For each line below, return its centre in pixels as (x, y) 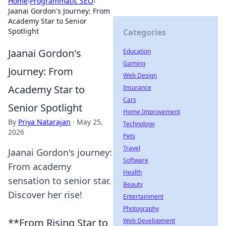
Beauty (133, 184)
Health (132, 172)
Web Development (149, 221)
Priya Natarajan (44, 122)
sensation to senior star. (60, 181)
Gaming (134, 63)
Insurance (137, 88)
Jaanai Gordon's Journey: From (59, 11)
